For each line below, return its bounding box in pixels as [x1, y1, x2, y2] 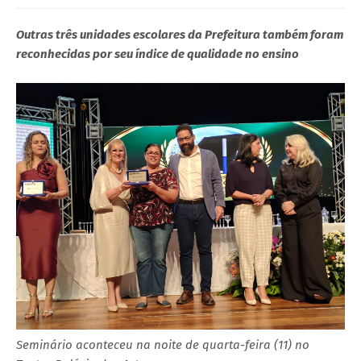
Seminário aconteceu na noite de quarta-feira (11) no [16, 337, 309, 352]
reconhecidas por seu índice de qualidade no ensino [16, 46, 299, 61]
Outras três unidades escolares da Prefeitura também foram [16, 27, 343, 42]
